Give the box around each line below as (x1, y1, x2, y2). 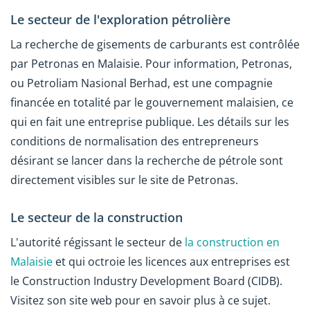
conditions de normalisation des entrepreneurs (10, 133, 259, 149)
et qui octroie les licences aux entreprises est (53, 254, 290, 270)
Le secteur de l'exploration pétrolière (10, 10, 230, 28)
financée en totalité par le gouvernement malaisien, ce (10, 94, 293, 110)
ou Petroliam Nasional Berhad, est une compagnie (10, 75, 273, 91)
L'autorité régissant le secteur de (10, 235, 185, 250)
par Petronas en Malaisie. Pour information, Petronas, (10, 55, 292, 71)
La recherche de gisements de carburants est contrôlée (10, 36, 300, 52)
